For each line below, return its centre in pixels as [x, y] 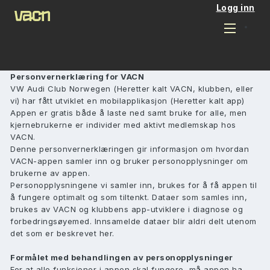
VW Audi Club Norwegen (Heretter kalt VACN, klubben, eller [132, 89]
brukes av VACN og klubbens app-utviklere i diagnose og [127, 209]
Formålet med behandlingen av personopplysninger [122, 257]
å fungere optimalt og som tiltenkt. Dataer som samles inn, [129, 197]
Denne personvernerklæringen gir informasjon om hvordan [130, 149]
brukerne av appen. [50, 173]
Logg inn [235, 8]
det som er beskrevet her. [62, 233]
